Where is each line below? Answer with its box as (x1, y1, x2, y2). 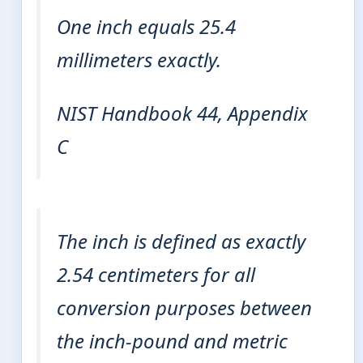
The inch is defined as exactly (57, 228, 305, 255)
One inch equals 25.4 (57, 13, 236, 41)
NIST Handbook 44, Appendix (57, 100, 308, 127)
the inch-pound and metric (57, 327, 288, 355)
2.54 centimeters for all (57, 261, 255, 288)
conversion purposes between (57, 294, 312, 322)
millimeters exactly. (57, 46, 221, 74)
